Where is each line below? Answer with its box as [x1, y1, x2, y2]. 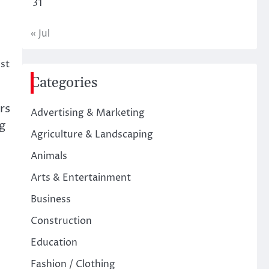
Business [30, 193, 71, 206]
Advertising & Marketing [30, 106, 145, 119]
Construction [30, 214, 92, 228]
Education [30, 236, 77, 249]
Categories [30, 74, 97, 92]
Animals [30, 150, 67, 163]
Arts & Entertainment [30, 171, 131, 184]
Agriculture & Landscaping [30, 128, 153, 141]
